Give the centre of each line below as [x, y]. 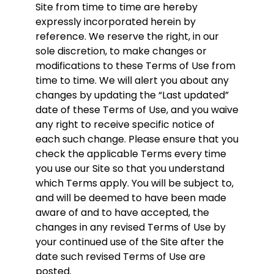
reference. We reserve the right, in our [127, 37]
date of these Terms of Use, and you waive [137, 110]
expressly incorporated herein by [116, 22]
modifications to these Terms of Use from [135, 66]
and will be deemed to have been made [131, 198]
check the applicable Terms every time [131, 154]
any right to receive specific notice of [125, 125]
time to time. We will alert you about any [132, 81]
